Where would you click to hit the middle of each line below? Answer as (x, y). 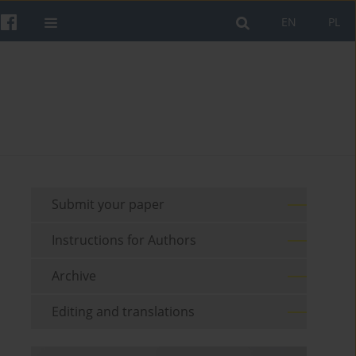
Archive (74, 276)
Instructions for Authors (124, 240)
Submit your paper (108, 205)
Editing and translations (124, 312)
